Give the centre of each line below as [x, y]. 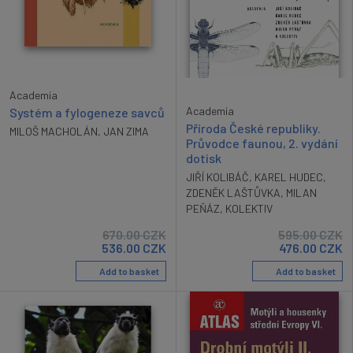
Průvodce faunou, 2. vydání [262, 143]
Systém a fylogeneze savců [87, 112]
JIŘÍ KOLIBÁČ [217, 176]
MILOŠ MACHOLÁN [54, 131]
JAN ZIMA [126, 131]
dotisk [204, 158]
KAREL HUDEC [289, 176]
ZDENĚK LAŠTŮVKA [233, 192]
